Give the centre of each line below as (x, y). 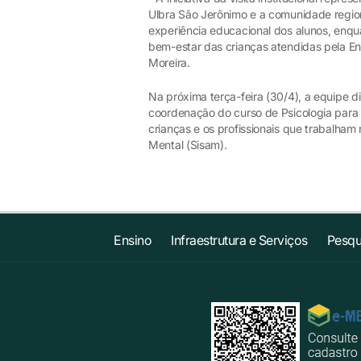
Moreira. (169, 62)
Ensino (133, 240)
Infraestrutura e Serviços (239, 240)
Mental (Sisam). (188, 145)
